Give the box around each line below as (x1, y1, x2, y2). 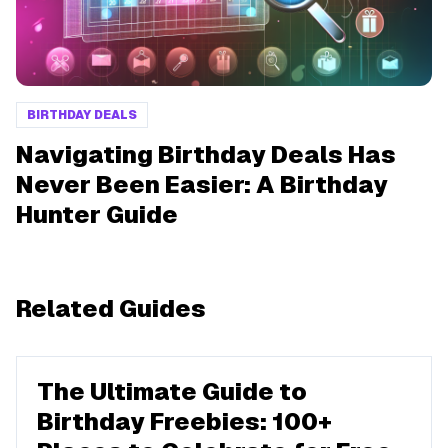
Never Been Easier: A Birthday (16, 169, 388, 200)
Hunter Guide (16, 199, 178, 230)
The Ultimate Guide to (37, 376, 307, 407)
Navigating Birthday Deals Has (16, 139, 396, 170)
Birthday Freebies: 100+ (37, 406, 332, 437)
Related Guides (16, 293, 206, 324)
